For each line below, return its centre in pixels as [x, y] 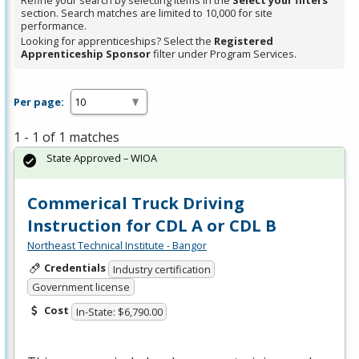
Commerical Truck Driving [136, 204]
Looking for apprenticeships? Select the [117, 41]
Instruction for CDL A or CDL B [152, 226]
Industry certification [161, 269]
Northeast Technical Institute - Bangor [117, 246]
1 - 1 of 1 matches [67, 137]
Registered [244, 41]
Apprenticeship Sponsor [86, 54]
